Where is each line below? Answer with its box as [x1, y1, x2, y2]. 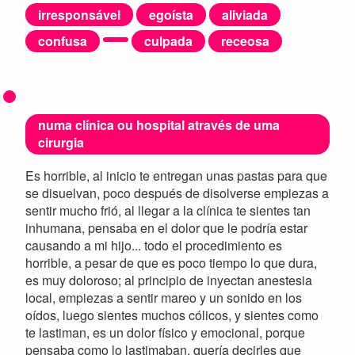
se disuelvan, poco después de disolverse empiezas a [25, 183, 329, 202]
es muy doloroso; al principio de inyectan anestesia [25, 270, 312, 289]
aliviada [222, 5, 268, 24]
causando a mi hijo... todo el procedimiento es [25, 235, 282, 254]
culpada [144, 31, 193, 50]
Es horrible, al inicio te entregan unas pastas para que [25, 166, 327, 185]
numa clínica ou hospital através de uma [38, 116, 280, 135]
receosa [221, 31, 269, 50]
